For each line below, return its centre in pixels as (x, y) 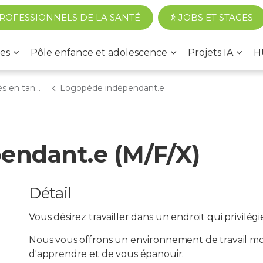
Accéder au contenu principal (131, 13)
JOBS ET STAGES (216, 17)
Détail (50, 193)
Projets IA (210, 53)
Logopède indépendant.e (112, 88)
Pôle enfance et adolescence (99, 53)
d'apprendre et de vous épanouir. (107, 254)
